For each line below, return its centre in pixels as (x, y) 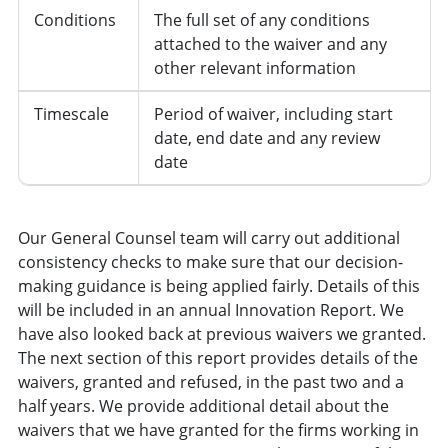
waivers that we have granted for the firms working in (218, 429)
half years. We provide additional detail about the (203, 405)
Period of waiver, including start (273, 113)
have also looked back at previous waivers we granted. (221, 333)
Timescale (71, 113)
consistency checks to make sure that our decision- (210, 261)
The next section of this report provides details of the (217, 357)
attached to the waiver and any (270, 43)
